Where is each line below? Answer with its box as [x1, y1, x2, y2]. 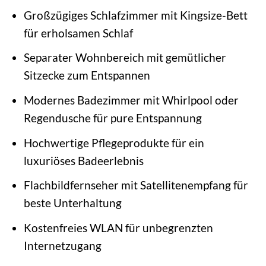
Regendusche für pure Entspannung [23, 110, 202, 125]
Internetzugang [23, 238, 102, 252]
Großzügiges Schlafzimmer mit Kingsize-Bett [23, 8, 248, 22]
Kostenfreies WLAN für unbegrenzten [23, 220, 213, 235]
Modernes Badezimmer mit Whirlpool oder [23, 93, 239, 107]
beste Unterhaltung [23, 196, 122, 210]
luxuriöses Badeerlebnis [23, 153, 144, 167]
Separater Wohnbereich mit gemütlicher [23, 50, 226, 65]
